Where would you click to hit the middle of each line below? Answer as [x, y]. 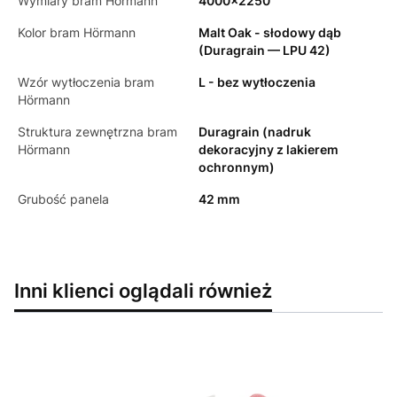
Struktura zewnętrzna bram [97, 131]
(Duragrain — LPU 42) [265, 50]
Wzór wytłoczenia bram [86, 82]
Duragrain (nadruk [255, 131]
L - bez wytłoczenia [257, 82]
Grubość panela [63, 198]
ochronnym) [237, 167]
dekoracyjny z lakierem [269, 149]
